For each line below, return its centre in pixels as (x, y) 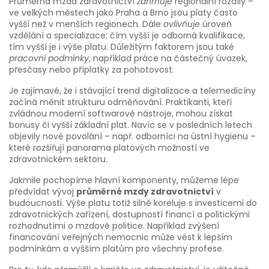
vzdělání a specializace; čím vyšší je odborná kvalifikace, (127, 35)
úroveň (216, 24)
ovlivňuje (182, 24)
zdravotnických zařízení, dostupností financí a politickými (129, 214)
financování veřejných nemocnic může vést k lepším (121, 237)
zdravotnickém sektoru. (58, 159)
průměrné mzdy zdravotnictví (145, 192)
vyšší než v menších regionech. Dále (86, 24)
